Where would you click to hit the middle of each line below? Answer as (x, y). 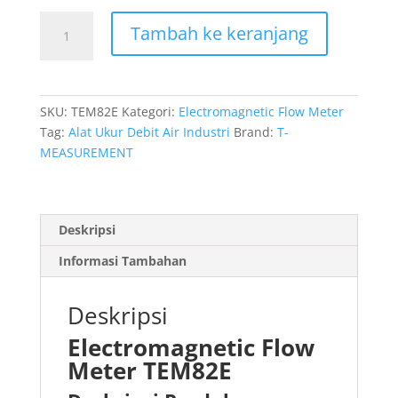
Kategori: (150, 111)
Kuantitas (67, 20)
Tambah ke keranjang (219, 33)
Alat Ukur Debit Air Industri (149, 131)
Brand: (255, 131)
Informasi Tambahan (122, 260)
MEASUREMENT (86, 152)
